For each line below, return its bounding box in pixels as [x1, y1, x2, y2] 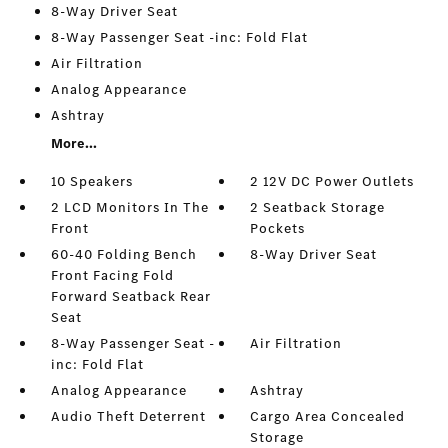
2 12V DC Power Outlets [250, 172, 415, 192]
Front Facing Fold [50, 266, 174, 286]
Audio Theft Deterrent [50, 407, 206, 427]
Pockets [250, 219, 306, 239]
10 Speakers [50, 172, 133, 192]
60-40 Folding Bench [50, 245, 197, 265]
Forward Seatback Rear [50, 287, 211, 307]
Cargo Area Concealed [250, 407, 406, 427]
